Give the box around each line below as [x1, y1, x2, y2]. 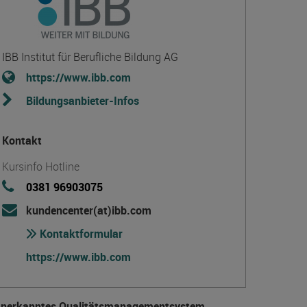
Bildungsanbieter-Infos [25, 93, 139, 108]
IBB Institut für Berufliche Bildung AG [1, 49, 178, 64]
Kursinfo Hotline [1, 159, 79, 174]
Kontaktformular [36, 226, 123, 241]
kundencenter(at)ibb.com [25, 203, 151, 218]
